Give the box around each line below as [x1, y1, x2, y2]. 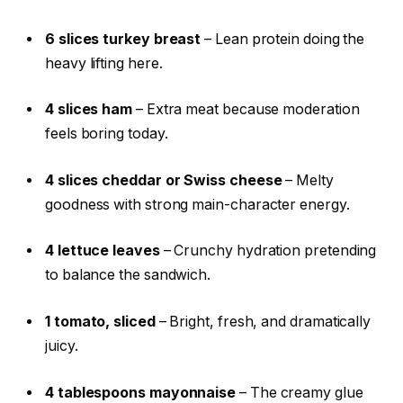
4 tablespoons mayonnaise [45, 383, 237, 401]
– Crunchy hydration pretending [159, 242, 377, 260]
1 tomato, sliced [45, 313, 156, 331]
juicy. [45, 337, 78, 355]
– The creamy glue [236, 383, 363, 401]
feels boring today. [45, 125, 168, 143]
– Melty [282, 171, 334, 189]
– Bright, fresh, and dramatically [155, 313, 372, 331]
